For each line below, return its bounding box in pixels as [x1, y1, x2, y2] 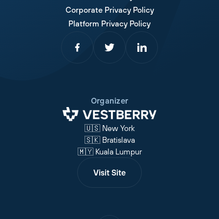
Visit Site [93, 168, 126, 177]
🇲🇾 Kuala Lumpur [77, 147, 142, 156]
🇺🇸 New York [84, 124, 135, 133]
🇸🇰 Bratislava [84, 135, 135, 145]
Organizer [90, 96, 129, 105]
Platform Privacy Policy [68, 19, 151, 28]
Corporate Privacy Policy [65, 5, 154, 14]
